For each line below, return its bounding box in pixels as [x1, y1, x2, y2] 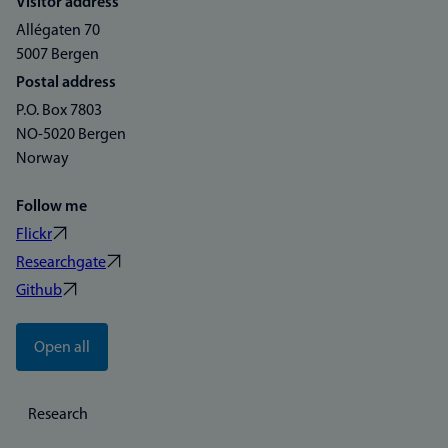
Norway [16, 151, 69, 167]
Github [16, 283, 62, 299]
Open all [34, 340, 90, 356]
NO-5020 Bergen [16, 127, 126, 143]
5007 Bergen [16, 47, 99, 63]
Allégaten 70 [16, 23, 100, 39]
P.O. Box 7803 [16, 103, 102, 119]
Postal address [16, 75, 116, 91]
